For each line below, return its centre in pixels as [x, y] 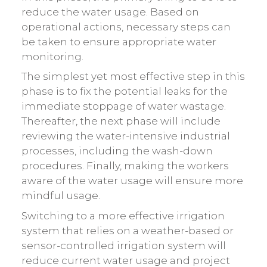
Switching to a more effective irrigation [123, 215]
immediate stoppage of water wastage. [123, 106]
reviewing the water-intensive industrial [125, 136]
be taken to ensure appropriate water [119, 41]
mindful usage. [60, 196]
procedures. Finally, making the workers [125, 166]
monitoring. [52, 56]
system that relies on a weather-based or [127, 230]
